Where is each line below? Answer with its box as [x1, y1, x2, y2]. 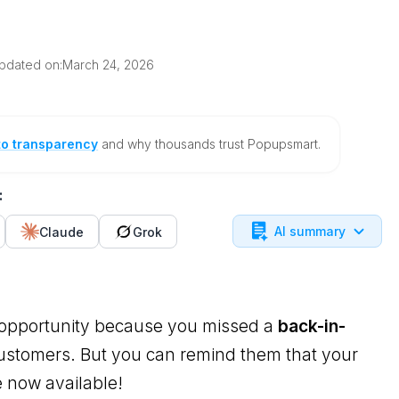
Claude [39, 224, 85, 240]
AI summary [274, 224, 346, 239]
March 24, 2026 [62, 57, 155, 72]
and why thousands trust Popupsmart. [98, 136, 322, 151]
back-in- [278, 316, 346, 337]
